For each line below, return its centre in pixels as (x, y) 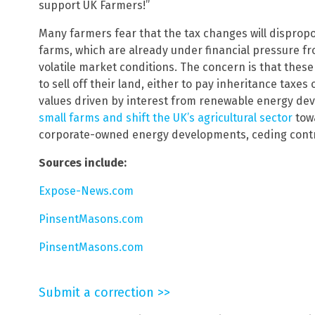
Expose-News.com (86, 191)
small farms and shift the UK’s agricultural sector (166, 118)
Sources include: (83, 163)
